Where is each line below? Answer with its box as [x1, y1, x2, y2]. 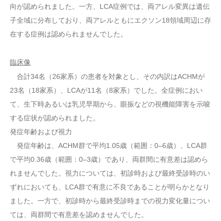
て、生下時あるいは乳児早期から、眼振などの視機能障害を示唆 [10, 100, 210, 108]
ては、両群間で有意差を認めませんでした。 [10, 210, 148, 219]
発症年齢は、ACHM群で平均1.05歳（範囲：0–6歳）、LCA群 [10, 141, 207, 149]
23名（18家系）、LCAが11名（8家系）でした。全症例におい [10, 86, 203, 94]
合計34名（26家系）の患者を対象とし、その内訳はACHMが [10, 72, 205, 80]
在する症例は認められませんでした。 [10, 30, 127, 38]
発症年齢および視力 [10, 127, 72, 136]
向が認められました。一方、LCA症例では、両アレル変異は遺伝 [10, 2, 210, 11]
